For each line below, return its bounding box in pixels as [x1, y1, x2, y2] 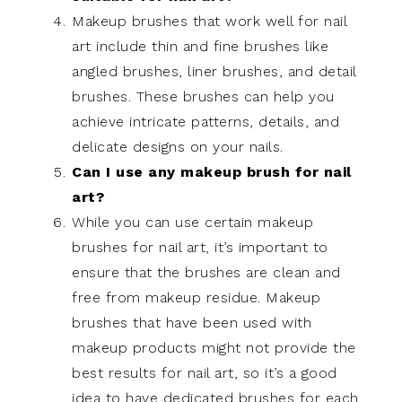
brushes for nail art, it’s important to [72, 238, 328, 256]
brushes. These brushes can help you [72, 87, 335, 105]
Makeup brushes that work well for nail [72, 12, 346, 30]
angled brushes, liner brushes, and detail [72, 62, 356, 80]
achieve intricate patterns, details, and [72, 112, 339, 130]
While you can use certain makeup [72, 213, 313, 231]
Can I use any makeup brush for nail [72, 162, 352, 180]
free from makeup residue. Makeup [72, 288, 320, 306]
